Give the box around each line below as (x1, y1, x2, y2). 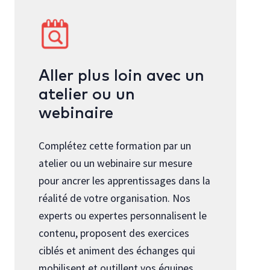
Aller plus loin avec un (39, 68, 204, 84)
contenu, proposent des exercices (39, 227, 189, 240)
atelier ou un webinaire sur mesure (39, 157, 192, 171)
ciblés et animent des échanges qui (39, 244, 195, 258)
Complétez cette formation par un (39, 139, 191, 153)
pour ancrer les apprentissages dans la (39, 174, 210, 188)
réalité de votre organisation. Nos (39, 192, 190, 206)
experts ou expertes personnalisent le (39, 209, 207, 223)
